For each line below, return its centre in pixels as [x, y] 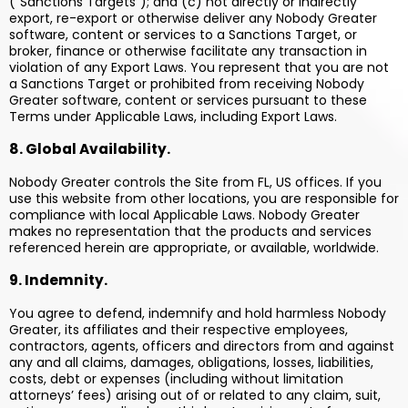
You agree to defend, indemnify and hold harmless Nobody [198, 313]
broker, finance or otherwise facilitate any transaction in [188, 51]
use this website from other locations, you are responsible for [204, 199]
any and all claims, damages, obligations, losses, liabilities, [191, 362]
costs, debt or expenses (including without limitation [176, 379]
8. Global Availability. [90, 149]
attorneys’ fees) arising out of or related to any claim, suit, [195, 395]
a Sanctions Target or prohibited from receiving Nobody [187, 84]
